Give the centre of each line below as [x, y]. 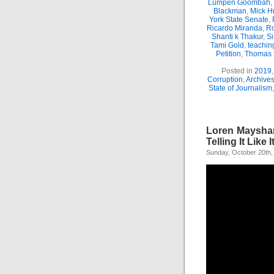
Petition [228, 54]
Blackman [230, 11]
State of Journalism [240, 88]
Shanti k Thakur [237, 37]
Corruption [225, 80]
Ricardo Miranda [234, 28]
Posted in [238, 71]
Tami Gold [227, 45]
